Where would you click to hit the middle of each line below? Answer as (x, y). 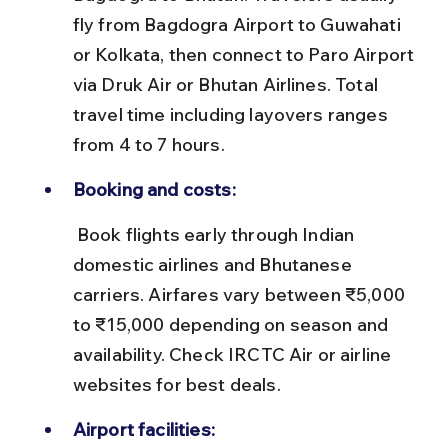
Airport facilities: (143, 429)
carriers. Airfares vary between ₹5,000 (241, 294)
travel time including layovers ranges (232, 114)
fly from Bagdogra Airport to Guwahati (238, 24)
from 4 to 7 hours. (148, 144)
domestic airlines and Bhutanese (214, 264)
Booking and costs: (154, 189)
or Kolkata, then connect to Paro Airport (245, 54)
